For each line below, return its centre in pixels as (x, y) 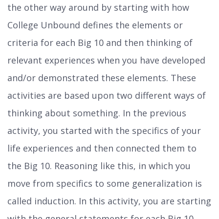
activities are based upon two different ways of (107, 96)
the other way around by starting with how (98, 8)
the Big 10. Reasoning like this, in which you (99, 166)
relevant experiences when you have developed (106, 60)
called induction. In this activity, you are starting (109, 201)
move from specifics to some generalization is (105, 184)
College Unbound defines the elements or (95, 25)
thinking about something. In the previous (97, 113)
